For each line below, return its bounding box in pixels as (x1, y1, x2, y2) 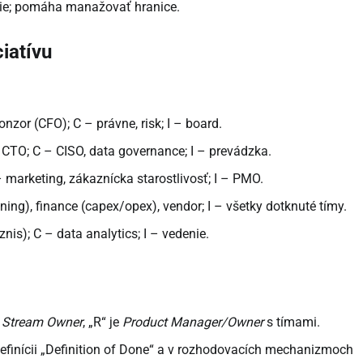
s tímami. (263, 314, 320, 331)
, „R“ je (83, 314, 122, 331)
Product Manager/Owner (122, 314, 263, 331)
